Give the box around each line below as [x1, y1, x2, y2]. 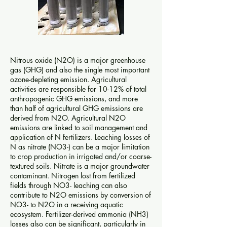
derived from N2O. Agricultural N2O [10, 113, 126, 123]
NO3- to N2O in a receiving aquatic [10, 200, 123, 209]
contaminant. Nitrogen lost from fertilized [10, 171, 135, 180]
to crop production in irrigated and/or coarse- [10, 152, 152, 161]
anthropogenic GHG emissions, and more [10, 94, 138, 103]
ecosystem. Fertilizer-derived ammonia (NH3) [10, 209, 148, 219]
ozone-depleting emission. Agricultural [10, 74, 127, 84]
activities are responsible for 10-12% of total [10, 84, 146, 94]
